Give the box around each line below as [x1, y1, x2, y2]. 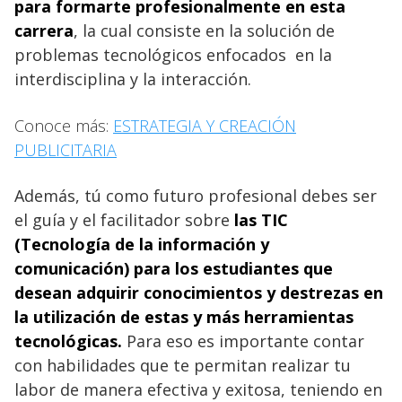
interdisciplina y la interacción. [14, 68, 251, 91]
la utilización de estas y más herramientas [14, 306, 354, 328]
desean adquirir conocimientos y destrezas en [14, 282, 383, 304]
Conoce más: [14, 115, 113, 137]
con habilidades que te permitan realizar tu [14, 354, 351, 377]
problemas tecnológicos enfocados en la [14, 44, 332, 66]
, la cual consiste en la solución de [74, 20, 335, 42]
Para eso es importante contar [122, 330, 364, 353]
